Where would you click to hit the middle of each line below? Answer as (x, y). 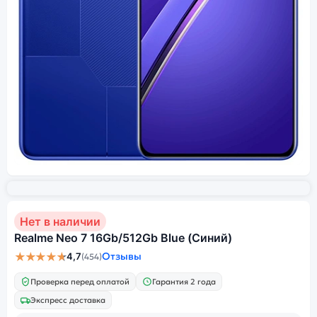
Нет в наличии (60, 221)
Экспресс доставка (68, 300)
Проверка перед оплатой (80, 281)
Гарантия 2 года (184, 281)
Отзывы (121, 256)
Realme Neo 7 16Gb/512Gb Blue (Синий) (123, 238)
